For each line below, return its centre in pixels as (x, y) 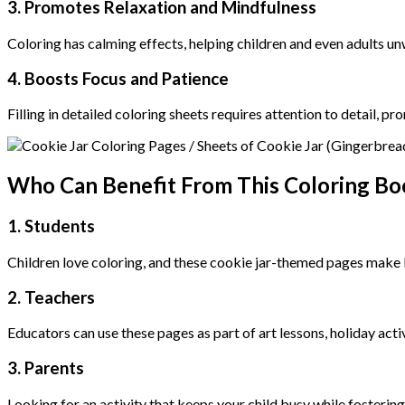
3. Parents (46, 367)
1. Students (51, 226)
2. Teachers (51, 297)
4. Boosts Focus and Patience (118, 78)
